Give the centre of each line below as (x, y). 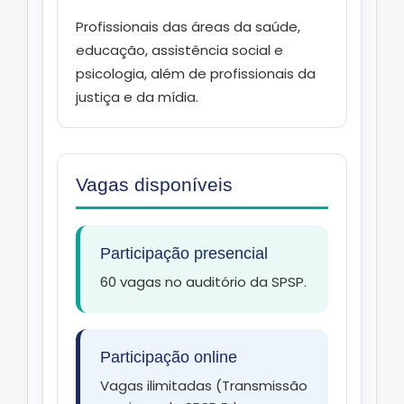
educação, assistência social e (179, 50)
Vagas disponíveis (154, 185)
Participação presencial (184, 254)
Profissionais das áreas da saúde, (188, 27)
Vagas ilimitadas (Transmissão (204, 386)
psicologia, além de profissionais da (196, 74)
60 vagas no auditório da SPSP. (203, 282)
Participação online (169, 358)
